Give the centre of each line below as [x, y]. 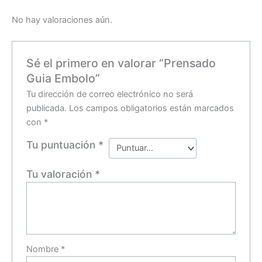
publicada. [47, 108]
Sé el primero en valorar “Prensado [121, 63]
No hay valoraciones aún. [62, 20]
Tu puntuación [63, 145]
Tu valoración [61, 174]
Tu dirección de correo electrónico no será [110, 94]
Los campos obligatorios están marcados [152, 108]
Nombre [44, 249]
